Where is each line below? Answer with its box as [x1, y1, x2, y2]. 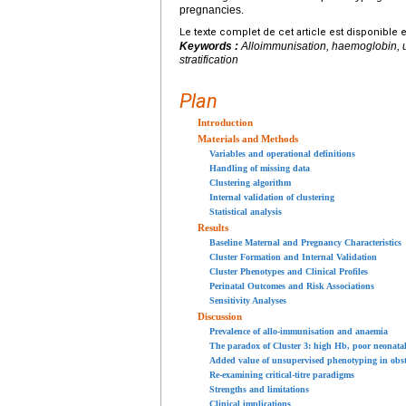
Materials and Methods [198, 132, 298, 144]
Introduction [198, 116, 253, 128]
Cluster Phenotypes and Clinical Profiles [209, 266, 368, 276]
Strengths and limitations [209, 383, 309, 394]
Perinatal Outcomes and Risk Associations [209, 280, 374, 291]
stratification [179, 53, 238, 66]
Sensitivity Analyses [209, 295, 286, 305]
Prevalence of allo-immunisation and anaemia [209, 325, 388, 336]
